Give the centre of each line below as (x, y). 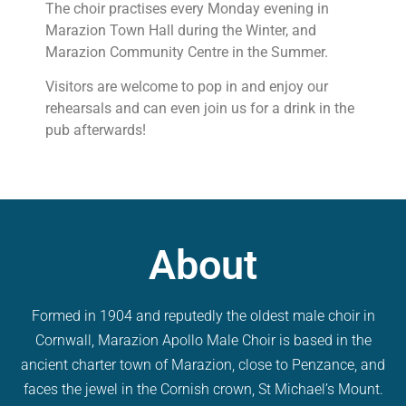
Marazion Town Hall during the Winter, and (181, 30)
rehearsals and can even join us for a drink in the (200, 108)
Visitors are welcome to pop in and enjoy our (187, 86)
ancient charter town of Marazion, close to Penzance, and (203, 365)
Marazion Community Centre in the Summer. (187, 52)
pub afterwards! (96, 130)
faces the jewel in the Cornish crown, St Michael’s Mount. (203, 390)
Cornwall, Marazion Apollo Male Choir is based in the (203, 341)
